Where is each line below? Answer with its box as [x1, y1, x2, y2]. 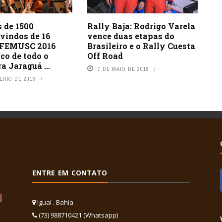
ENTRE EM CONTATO [32, 168, 107, 178]
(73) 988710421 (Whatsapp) [37, 211, 118, 220]
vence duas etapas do [87, 30, 174, 41]
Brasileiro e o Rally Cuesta [87, 40, 195, 51]
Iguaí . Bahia [36, 198, 73, 207]
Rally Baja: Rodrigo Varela [87, 20, 195, 31]
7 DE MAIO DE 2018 [97, 65, 149, 72]
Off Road [87, 50, 123, 61]
